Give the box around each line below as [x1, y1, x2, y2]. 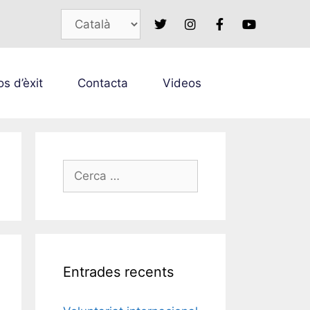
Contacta [77, 76, 128, 91]
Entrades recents [63, 264, 174, 281]
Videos [162, 76, 201, 91]
